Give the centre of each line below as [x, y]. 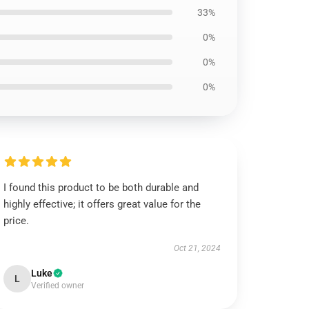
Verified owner [58, 286]
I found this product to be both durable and [101, 188]
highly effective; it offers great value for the [102, 204]
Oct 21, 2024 [197, 248]
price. [17, 221]
